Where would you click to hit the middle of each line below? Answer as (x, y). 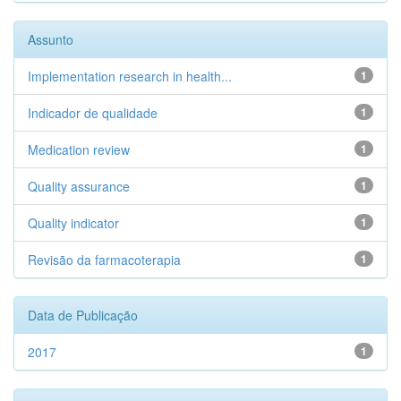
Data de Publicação (83, 315)
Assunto (51, 39)
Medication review (79, 149)
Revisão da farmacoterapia (104, 260)
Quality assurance (79, 186)
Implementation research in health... (130, 76)
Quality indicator (73, 223)
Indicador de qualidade (93, 113)
